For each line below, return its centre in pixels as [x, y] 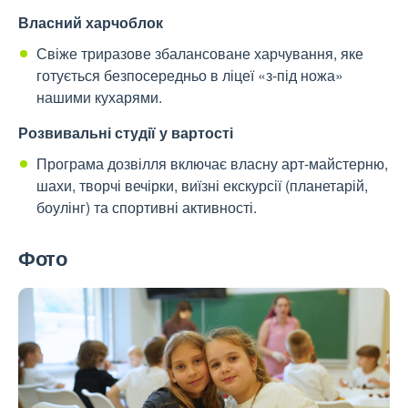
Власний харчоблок [91, 23]
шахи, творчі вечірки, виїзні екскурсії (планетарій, [202, 186]
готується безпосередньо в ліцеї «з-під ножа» [190, 76]
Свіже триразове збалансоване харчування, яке [200, 54]
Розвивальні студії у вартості [126, 133]
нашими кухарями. [99, 97]
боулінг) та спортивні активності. [147, 208]
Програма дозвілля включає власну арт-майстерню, [212, 164]
